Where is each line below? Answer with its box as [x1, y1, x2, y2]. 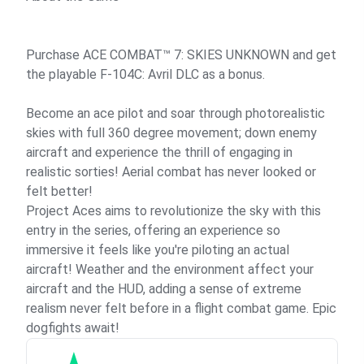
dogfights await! [26, 320, 119, 336]
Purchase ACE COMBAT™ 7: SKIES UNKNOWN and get [26, 47, 336, 63]
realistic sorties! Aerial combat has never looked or [26, 164, 316, 180]
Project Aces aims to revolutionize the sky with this [26, 203, 321, 219]
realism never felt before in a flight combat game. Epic [26, 301, 336, 316]
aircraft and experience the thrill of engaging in [26, 145, 292, 160]
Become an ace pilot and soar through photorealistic [26, 106, 325, 121]
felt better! [26, 184, 93, 199]
